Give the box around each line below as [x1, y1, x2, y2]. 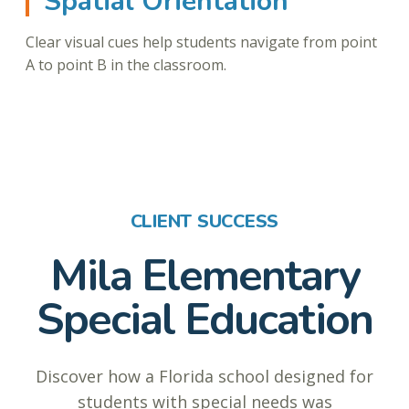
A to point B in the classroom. [26, 55, 226, 76]
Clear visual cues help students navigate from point [26, 32, 377, 53]
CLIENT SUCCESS [130, 209, 279, 235]
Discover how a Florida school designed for [36, 365, 373, 388]
